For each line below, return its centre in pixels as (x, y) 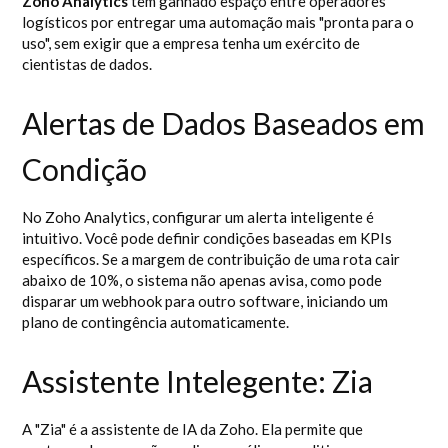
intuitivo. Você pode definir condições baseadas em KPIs (207, 238)
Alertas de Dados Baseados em (224, 123)
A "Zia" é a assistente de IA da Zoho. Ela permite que (193, 429)
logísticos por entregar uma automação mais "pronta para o (218, 22)
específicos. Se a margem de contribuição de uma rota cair (211, 259)
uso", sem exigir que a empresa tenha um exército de (191, 43)
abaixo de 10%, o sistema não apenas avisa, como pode (202, 280)
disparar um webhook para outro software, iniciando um (205, 301)
